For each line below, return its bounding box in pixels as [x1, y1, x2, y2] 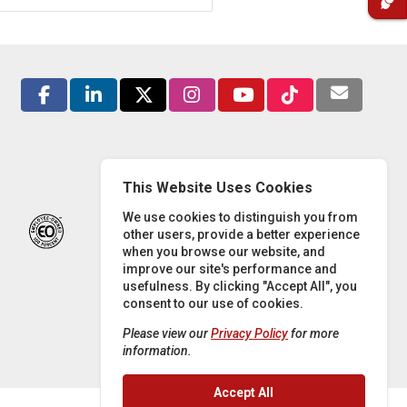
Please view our [123, 326, 212, 342]
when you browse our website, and [123, 244, 326, 260]
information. [123, 343, 193, 359]
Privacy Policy [211, 326, 289, 342]
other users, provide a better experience [123, 227, 361, 243]
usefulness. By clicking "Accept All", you [123, 279, 358, 294]
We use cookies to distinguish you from [123, 210, 359, 225]
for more [288, 326, 340, 342]
